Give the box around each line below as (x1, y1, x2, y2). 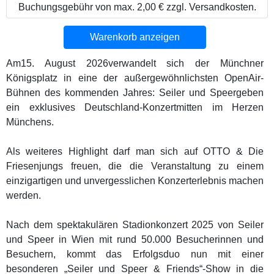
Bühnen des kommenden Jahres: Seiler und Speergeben (6, 87, 264, 98)
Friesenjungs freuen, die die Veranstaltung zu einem (6, 160, 264, 171)
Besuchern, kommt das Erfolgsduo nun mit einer (6, 248, 264, 259)
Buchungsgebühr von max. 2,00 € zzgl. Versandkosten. (18, 1, 256, 12)
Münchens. (6, 116, 54, 127)
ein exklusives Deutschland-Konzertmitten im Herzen (6, 102, 264, 113)
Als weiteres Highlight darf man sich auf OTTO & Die (6, 146, 264, 157)
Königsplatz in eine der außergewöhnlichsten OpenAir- (6, 72, 264, 83)
